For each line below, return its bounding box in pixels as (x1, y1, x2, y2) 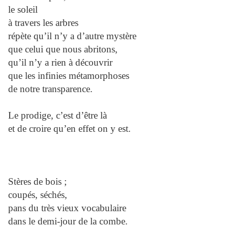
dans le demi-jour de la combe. (8, 216, 128, 227)
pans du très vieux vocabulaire (8, 203, 126, 214)
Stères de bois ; (8, 176, 67, 187)
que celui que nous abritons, (8, 44, 118, 55)
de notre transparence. (8, 83, 93, 95)
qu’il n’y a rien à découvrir (8, 57, 112, 68)
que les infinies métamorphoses (8, 70, 129, 81)
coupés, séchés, (8, 189, 67, 201)
